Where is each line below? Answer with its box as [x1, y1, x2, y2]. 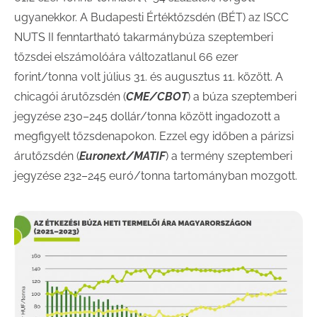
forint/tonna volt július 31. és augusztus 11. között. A [14, 70, 283, 83]
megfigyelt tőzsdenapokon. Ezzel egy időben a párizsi [14, 129, 294, 143]
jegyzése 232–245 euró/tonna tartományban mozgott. [14, 169, 297, 183]
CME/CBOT [126, 90, 188, 103]
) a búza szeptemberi [188, 90, 296, 103]
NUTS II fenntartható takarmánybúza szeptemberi [14, 30, 273, 44]
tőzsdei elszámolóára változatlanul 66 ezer [14, 50, 238, 64]
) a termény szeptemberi [166, 149, 292, 163]
